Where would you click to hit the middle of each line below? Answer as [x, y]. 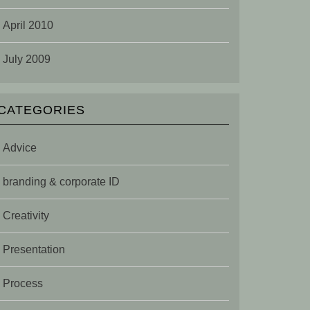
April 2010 [28, 25]
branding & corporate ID [61, 182]
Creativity [26, 216]
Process [23, 283]
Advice [20, 148]
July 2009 [27, 59]
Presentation [34, 249]
